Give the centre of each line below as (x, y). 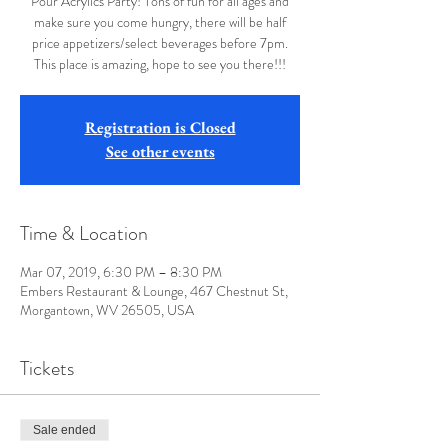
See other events (160, 151)
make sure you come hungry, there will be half (160, 22)
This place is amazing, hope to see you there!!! (160, 64)
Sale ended (64, 430)
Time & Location (84, 233)
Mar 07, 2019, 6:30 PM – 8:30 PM (121, 272)
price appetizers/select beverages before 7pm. (160, 43)
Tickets (47, 368)
